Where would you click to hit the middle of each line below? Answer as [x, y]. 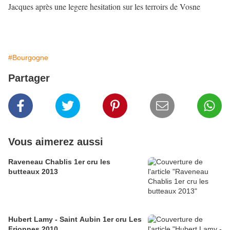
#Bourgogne [28, 58]
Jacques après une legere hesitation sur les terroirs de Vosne [104, 7]
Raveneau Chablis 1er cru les [59, 162]
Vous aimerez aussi [56, 142]
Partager [29, 78]
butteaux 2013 [33, 172]
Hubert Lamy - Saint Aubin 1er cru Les [75, 219]
